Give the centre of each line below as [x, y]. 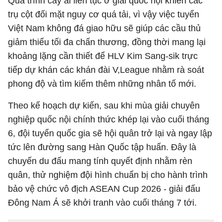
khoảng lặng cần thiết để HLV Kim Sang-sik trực [103, 56]
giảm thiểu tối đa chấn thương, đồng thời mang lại [107, 42]
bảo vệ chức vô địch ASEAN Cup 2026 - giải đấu [104, 189]
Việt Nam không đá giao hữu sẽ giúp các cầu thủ [104, 28]
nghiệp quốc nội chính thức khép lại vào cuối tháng [109, 119]
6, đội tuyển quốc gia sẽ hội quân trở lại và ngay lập [110, 133]
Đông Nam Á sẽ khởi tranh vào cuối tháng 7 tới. [102, 203]
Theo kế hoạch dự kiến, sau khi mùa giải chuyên [104, 106]
